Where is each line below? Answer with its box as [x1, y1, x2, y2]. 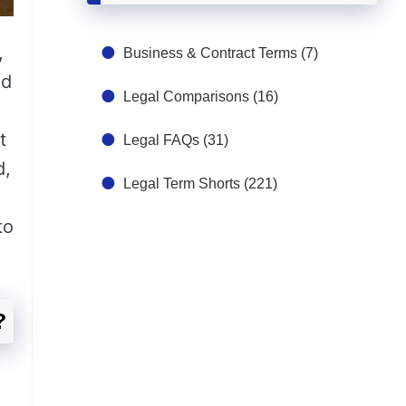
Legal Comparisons [123, 89, 249, 104]
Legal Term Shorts [123, 176, 240, 191]
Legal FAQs [123, 132, 199, 148]
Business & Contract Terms [123, 45, 297, 61]
